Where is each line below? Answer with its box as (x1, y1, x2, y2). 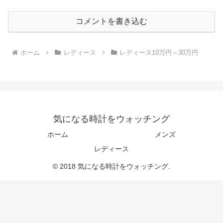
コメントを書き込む (76, 16, 147, 25)
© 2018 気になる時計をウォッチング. (53, 162, 170, 170)
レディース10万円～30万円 (119, 48, 199, 56)
